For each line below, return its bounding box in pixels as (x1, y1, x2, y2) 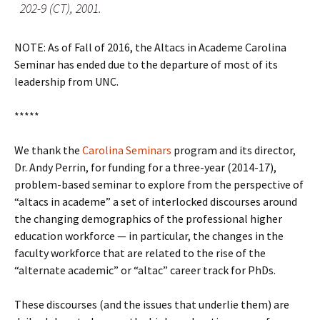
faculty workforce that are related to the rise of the (14, 245, 266, 260)
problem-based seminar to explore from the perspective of (14, 176, 304, 191)
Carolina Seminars (82, 142, 171, 157)
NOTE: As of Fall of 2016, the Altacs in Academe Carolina (14, 39, 286, 54)
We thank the (14, 142, 82, 157)
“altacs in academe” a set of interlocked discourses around (14, 194, 297, 209)
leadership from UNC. (14, 74, 119, 89)
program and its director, (171, 142, 296, 157)
